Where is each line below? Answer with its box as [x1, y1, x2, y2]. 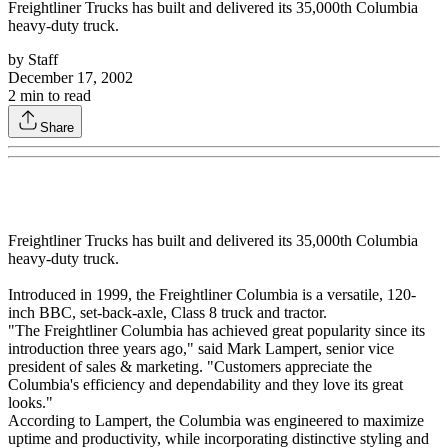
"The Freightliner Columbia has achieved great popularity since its [8, 322, 425, 340]
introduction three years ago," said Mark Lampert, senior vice [8, 340, 394, 358]
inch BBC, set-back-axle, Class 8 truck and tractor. [8, 304, 327, 322]
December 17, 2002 [8, 69, 133, 87]
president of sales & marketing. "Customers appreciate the [8, 358, 372, 376]
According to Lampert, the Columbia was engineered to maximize [8, 412, 424, 430]
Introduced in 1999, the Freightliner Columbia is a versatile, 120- [8, 286, 416, 304]
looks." [8, 394, 53, 412]
